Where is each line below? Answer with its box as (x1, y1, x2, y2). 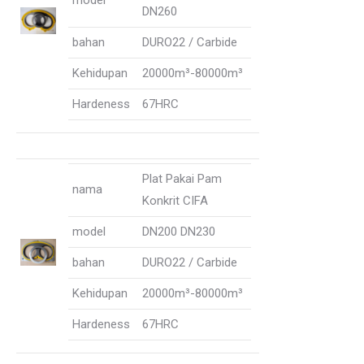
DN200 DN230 (142, 224, 215, 239)
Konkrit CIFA (142, 193, 208, 208)
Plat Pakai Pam (142, 171, 222, 186)
